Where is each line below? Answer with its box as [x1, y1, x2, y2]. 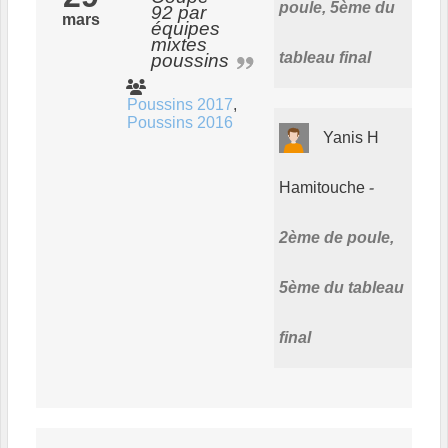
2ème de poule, [279, 228, 394, 246]
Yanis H [323, 128, 379, 146]
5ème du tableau [279, 278, 404, 296]
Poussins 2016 [127, 114, 233, 132]
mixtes [151, 34, 207, 56]
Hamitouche [279, 178, 365, 196]
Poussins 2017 [127, 96, 233, 114]
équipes [151, 18, 220, 40]
